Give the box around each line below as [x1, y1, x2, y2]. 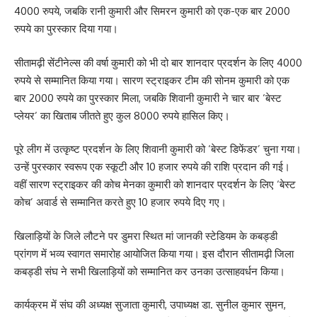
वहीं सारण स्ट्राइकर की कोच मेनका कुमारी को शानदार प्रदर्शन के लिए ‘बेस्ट [14, 178, 296, 191]
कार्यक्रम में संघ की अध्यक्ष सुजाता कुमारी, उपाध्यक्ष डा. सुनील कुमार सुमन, [14, 298, 286, 311]
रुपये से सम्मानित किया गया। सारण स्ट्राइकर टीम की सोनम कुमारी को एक [14, 73, 289, 87]
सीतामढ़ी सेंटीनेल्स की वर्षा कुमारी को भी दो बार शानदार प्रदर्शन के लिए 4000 [14, 55, 302, 69]
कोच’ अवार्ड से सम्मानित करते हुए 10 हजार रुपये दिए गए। [14, 195, 226, 209]
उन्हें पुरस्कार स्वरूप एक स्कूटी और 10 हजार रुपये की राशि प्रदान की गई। [14, 160, 290, 173]
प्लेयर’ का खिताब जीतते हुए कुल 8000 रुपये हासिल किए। [14, 108, 230, 122]
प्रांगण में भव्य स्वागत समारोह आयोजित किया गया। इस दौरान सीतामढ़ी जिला [14, 246, 294, 260]
